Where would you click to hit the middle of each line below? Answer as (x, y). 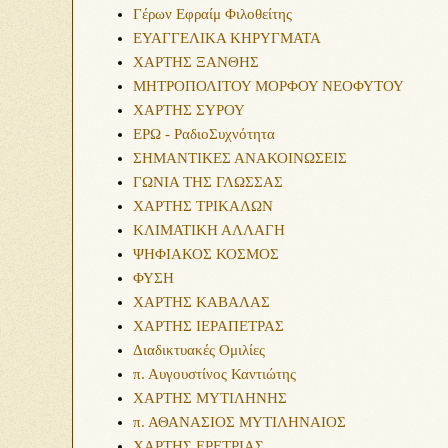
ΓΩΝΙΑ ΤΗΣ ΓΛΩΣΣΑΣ (208, 182)
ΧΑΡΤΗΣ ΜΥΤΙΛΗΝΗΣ (210, 398)
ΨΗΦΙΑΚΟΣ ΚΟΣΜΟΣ (206, 254)
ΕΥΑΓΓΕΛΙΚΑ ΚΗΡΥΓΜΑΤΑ (227, 38)
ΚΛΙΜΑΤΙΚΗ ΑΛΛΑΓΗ (209, 230)
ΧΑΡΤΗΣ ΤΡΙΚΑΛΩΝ (203, 206)
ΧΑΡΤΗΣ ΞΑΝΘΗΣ (196, 62)
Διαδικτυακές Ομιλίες (199, 350)
